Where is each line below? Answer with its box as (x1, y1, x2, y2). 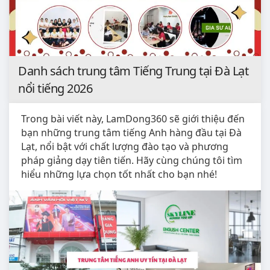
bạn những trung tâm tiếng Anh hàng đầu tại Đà (21, 126, 242, 140)
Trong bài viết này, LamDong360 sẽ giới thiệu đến (21, 112, 245, 126)
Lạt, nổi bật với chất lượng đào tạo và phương (21, 140, 228, 154)
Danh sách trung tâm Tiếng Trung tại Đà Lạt (18, 63, 248, 80)
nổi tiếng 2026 (18, 80, 92, 97)
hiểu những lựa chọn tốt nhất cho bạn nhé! (21, 168, 217, 181)
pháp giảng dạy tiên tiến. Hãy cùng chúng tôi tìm (21, 154, 242, 168)
